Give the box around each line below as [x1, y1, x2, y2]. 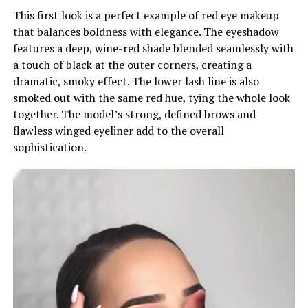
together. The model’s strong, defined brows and [12, 107, 256, 122]
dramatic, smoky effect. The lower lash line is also [12, 74, 259, 89]
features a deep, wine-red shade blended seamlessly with [12, 41, 294, 56]
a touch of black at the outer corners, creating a [12, 57, 252, 72]
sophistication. [12, 140, 87, 155]
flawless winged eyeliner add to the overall [12, 123, 224, 138]
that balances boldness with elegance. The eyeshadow [12, 24, 279, 39]
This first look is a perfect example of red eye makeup [12, 8, 279, 23]
